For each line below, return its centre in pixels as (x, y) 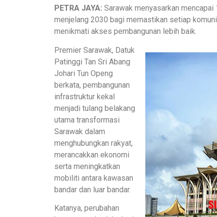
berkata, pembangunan (92, 85)
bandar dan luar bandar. (93, 189)
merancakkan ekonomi (92, 155)
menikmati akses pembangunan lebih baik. (125, 31)
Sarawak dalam (80, 131)
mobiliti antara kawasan (94, 178)
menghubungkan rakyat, (93, 143)
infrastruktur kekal (85, 96)
